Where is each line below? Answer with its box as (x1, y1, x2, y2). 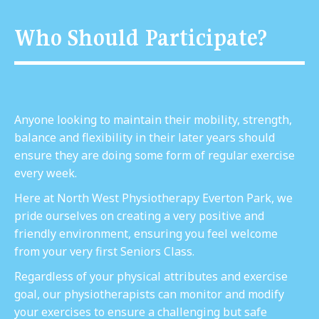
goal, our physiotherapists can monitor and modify (14, 286, 284, 302)
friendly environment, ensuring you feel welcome (14, 225, 278, 241)
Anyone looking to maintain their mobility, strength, (14, 111, 292, 127)
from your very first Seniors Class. (14, 243, 194, 259)
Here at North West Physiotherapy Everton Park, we (14, 189, 293, 206)
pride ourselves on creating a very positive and (14, 207, 264, 224)
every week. (14, 164, 77, 181)
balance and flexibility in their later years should (14, 129, 275, 145)
